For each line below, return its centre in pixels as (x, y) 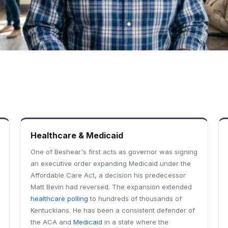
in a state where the (135, 222)
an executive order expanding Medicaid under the (110, 163)
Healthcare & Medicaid (77, 135)
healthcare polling (59, 198)
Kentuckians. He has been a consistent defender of (112, 210)
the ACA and (52, 222)
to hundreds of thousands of (135, 198)
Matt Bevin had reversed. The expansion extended (111, 187)
